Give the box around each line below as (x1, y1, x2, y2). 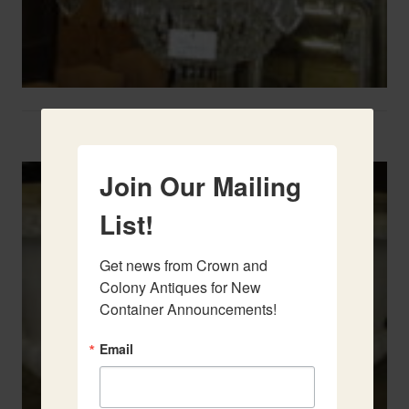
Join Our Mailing (100, 167, 302, 204)
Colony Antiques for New (100, 277, 262, 298)
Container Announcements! (100, 299, 278, 320)
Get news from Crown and (100, 255, 268, 276)
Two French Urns (146, 121, 263, 142)
